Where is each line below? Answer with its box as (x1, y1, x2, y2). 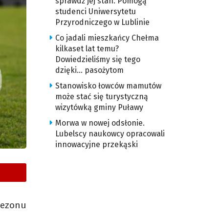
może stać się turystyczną (55, 92, 148, 101)
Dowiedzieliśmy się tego (55, 55, 140, 64)
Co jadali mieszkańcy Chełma (55, 33, 159, 43)
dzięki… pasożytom (55, 66, 124, 75)
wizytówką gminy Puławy (55, 103, 143, 112)
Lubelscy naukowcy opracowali (55, 129, 165, 138)
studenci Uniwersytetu (55, 7, 136, 16)
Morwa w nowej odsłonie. (55, 118, 145, 128)
